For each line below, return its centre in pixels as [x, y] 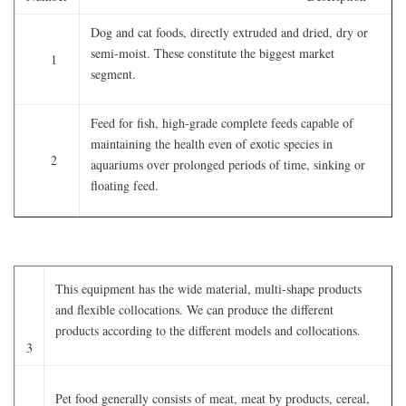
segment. [113, 74]
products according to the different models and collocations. [208, 330]
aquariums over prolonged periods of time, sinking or [228, 164]
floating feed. [125, 185]
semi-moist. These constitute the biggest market [213, 53]
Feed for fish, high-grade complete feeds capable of [222, 123]
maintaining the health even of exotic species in [212, 144]
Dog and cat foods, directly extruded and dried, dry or [229, 32]
